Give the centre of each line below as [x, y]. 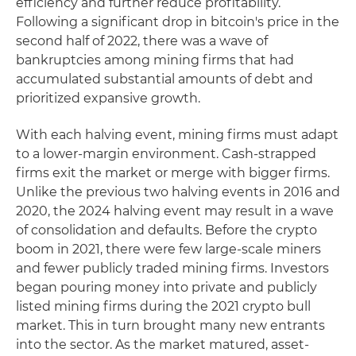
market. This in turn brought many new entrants [170, 325]
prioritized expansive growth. [108, 98]
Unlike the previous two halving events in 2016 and [178, 192]
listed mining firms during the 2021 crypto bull [163, 306]
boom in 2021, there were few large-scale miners [168, 249]
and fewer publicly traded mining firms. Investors [172, 268]
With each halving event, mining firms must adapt [177, 135]
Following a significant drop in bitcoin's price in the [178, 22]
